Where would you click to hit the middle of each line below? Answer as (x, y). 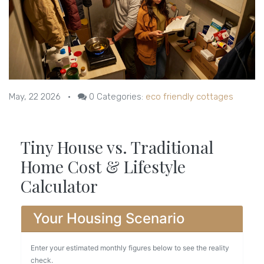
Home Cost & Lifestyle (103, 167)
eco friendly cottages (189, 97)
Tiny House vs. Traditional (117, 147)
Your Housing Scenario (109, 219)
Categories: (120, 97)
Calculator (59, 186)
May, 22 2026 (35, 97)
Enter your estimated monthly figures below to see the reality (130, 248)
